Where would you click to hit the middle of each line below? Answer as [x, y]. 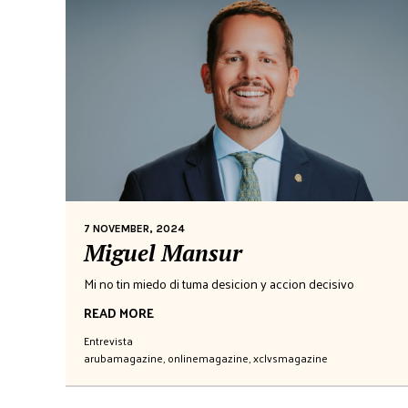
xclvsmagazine [291, 357]
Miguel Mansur [163, 252]
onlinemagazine [208, 357]
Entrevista [108, 340]
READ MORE [119, 312]
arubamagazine [123, 357]
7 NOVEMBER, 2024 [134, 228]
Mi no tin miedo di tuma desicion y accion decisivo [219, 283]
